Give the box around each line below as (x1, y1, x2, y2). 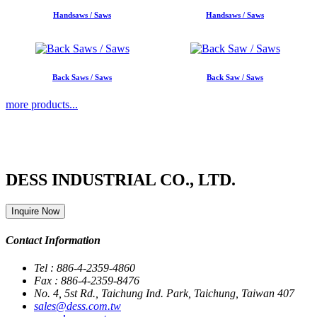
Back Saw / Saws (207, 72, 263, 81)
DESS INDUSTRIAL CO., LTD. (6, 171, 236, 190)
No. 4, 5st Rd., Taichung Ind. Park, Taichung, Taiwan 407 (34, 287, 294, 299)
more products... (6, 98, 78, 111)
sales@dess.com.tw (34, 299, 121, 312)
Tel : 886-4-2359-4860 (34, 261, 135, 274)
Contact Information (6, 234, 100, 246)
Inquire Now (11, 206, 59, 217)
